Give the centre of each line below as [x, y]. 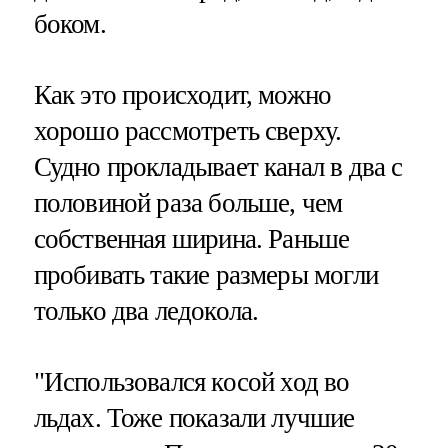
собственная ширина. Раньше [191, 239]
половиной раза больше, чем [188, 203]
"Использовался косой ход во [191, 382]
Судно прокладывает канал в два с [218, 167]
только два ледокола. [146, 311]
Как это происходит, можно [182, 95]
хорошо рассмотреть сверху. [187, 131]
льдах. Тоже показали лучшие [194, 418]
